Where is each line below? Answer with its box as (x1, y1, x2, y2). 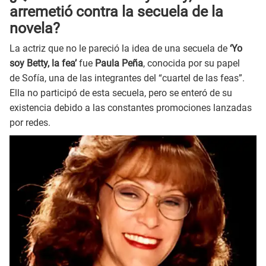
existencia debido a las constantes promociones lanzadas (9, 102, 252, 114)
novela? (9, 19, 60, 37)
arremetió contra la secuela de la (9, 2, 223, 20)
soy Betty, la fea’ (9, 58, 79, 69)
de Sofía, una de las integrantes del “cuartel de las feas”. (9, 72, 245, 84)
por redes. (9, 117, 50, 129)
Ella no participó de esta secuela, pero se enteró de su (9, 87, 232, 99)
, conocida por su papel (143, 58, 240, 69)
